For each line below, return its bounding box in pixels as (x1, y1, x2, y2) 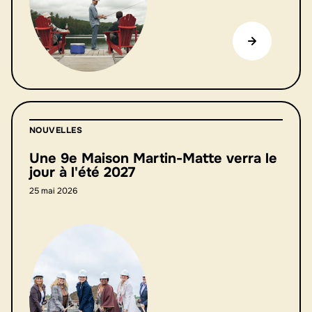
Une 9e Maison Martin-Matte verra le (29, 150, 277, 167)
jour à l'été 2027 (29, 164, 135, 181)
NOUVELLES (29, 125, 83, 136)
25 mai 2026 (29, 185, 77, 196)
